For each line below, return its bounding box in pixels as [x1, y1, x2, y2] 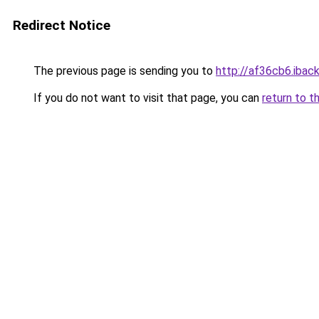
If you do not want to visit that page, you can [31, 91, 262, 105]
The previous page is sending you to [31, 64, 216, 78]
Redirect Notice [13, 17, 110, 33]
